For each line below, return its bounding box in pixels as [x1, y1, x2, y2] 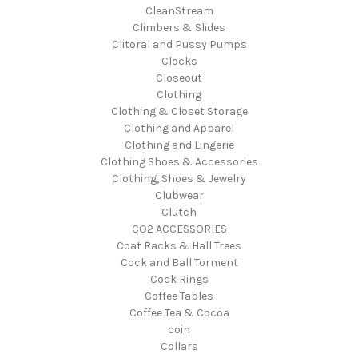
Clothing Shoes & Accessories [100, 154, 258, 169]
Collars [160, 339, 198, 353]
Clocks [161, 54, 197, 68]
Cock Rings [149, 272, 209, 286]
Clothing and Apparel [124, 121, 234, 135]
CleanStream [145, 3, 213, 18]
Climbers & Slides [133, 20, 225, 34]
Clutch [161, 205, 197, 219]
